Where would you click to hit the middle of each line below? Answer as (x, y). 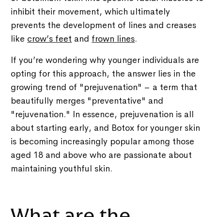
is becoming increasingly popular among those (103, 141)
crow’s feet (50, 39)
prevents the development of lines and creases (104, 25)
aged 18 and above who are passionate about (101, 155)
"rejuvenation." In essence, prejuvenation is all (102, 114)
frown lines (113, 39)
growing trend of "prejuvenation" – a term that (104, 87)
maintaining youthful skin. (62, 168)
